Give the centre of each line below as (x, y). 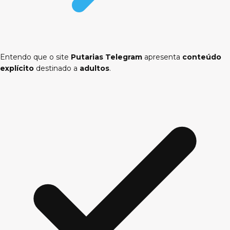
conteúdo (202, 57)
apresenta (162, 57)
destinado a (57, 68)
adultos (94, 68)
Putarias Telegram (107, 57)
